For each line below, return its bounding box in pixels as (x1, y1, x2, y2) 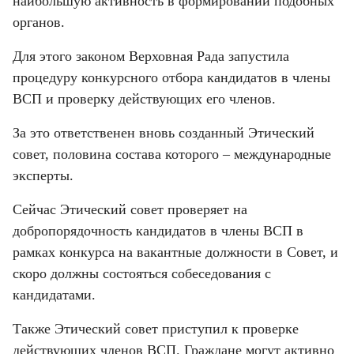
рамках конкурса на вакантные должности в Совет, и (13, 243, 338, 260)
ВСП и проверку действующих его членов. (13, 90, 276, 107)
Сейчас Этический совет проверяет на (13, 201, 247, 217)
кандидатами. (13, 286, 96, 303)
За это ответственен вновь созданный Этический (13, 124, 314, 141)
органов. (13, 13, 65, 30)
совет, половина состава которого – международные (13, 145, 331, 162)
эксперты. (13, 167, 73, 183)
